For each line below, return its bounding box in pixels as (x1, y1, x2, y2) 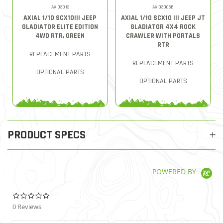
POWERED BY (152, 167, 198, 177)
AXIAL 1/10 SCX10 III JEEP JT (121, 13, 205, 22)
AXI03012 (51, 4, 69, 10)
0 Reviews (12, 202, 41, 211)
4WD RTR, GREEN (35, 31, 85, 40)
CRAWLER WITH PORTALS (126, 31, 200, 40)
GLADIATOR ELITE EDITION (22, 22, 98, 31)
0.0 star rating (49, 191, 96, 201)
